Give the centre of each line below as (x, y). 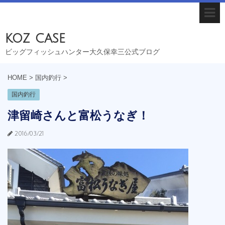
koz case (35, 38)
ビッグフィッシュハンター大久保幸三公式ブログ (82, 52)
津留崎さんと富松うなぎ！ (78, 116)
